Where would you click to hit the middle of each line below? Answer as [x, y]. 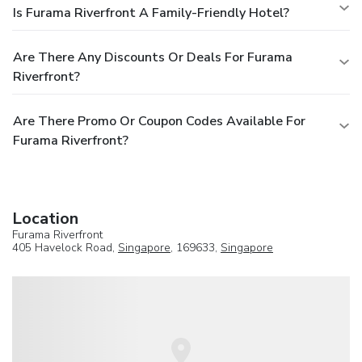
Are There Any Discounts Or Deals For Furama [153, 57]
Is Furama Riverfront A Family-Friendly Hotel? [151, 13]
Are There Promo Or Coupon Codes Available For [159, 121]
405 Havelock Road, [65, 247]
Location [45, 218]
